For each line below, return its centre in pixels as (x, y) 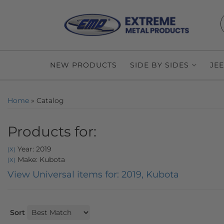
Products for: (52, 131)
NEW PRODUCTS (83, 65)
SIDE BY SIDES (159, 65)
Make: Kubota (40, 159)
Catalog (50, 100)
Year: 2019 (33, 149)
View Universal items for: (64, 174)
